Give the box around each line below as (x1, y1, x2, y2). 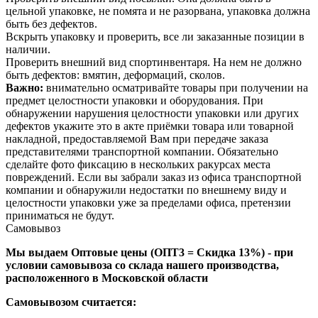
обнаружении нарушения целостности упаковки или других (6, 107, 299, 120)
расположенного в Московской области (6, 272, 208, 285)
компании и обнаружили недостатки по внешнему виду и (6, 184, 287, 197)
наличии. (6, 43, 50, 56)
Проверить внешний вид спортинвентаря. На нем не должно (6, 56, 302, 69)
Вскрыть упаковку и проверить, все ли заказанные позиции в (6, 31, 305, 43)
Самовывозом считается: (6, 296, 136, 309)
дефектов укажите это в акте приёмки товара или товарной (6, 120, 294, 133)
